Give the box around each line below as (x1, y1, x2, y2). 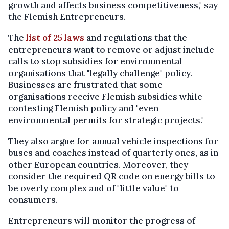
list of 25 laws (26, 32, 84, 43)
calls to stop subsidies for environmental (8, 56, 182, 67)
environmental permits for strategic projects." (8, 114, 204, 126)
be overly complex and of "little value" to (8, 182, 179, 194)
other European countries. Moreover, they (8, 159, 188, 170)
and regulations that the (84, 32, 187, 43)
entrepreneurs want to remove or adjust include (8, 44, 214, 55)
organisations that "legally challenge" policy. (8, 67, 192, 79)
